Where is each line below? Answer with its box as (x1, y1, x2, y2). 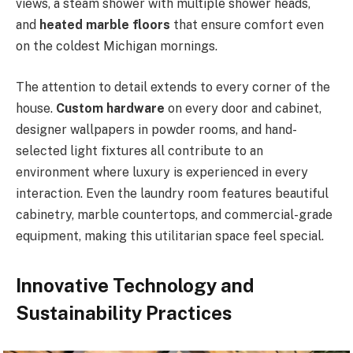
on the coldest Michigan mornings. (16, 39, 217, 54)
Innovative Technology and (16, 274, 254, 297)
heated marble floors (39, 17, 170, 33)
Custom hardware (56, 100, 165, 116)
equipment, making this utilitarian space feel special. (16, 228, 324, 243)
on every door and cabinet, (165, 100, 321, 116)
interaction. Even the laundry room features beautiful (16, 185, 329, 201)
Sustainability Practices (16, 302, 232, 325)
